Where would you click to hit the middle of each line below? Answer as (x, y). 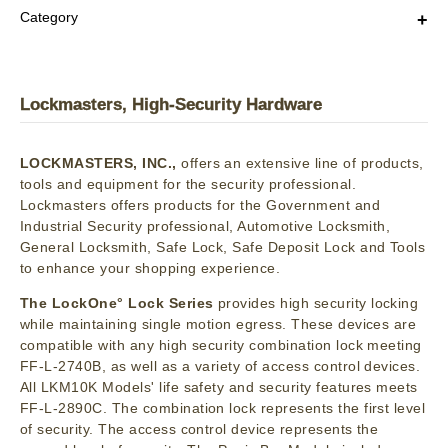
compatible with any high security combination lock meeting (221, 345)
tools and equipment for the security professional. (188, 184)
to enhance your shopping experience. (150, 268)
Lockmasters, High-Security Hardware (171, 104)
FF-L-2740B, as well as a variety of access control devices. (220, 366)
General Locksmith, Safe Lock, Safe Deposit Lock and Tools (223, 247)
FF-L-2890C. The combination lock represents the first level (223, 408)
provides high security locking (316, 303)
